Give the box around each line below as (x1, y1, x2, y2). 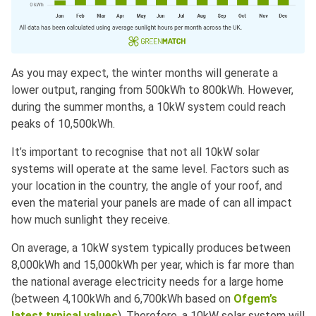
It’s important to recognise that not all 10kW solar (11, 145, 260, 159)
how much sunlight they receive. (11, 213, 173, 227)
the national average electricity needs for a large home (11, 275, 284, 289)
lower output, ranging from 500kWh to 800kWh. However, (11, 83, 293, 97)
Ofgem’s (233, 292, 277, 306)
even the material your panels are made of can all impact (11, 196, 292, 210)
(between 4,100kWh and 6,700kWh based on (11, 292, 233, 306)
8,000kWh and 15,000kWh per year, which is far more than (11, 258, 294, 272)
